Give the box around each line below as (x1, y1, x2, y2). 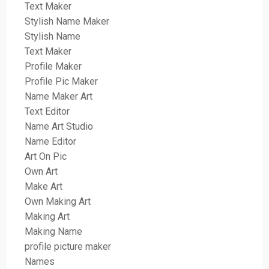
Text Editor (25, 105, 73, 117)
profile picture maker (25, 240, 112, 252)
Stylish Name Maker (25, 15, 110, 27)
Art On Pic (25, 150, 67, 162)
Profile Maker (25, 60, 82, 72)
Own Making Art (25, 195, 91, 207)
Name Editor (25, 135, 77, 147)
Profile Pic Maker (25, 75, 98, 87)
